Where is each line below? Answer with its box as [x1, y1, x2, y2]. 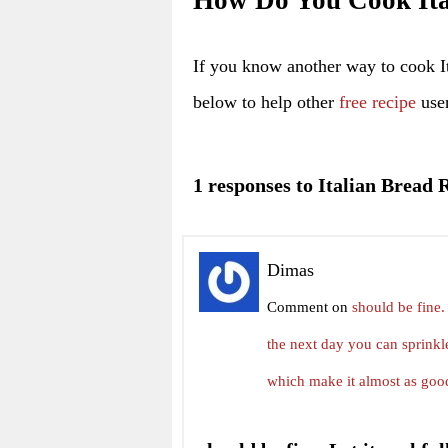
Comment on [267, 298, 352, 316]
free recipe [339, 91, 416, 112]
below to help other [193, 91, 339, 112]
